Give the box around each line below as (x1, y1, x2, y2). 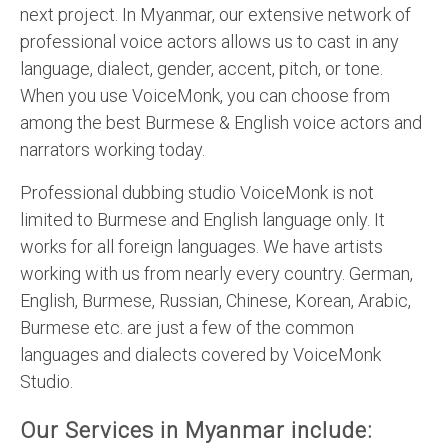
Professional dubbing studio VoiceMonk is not (20, 181, 374, 203)
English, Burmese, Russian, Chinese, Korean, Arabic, (20, 289, 411, 311)
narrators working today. (20, 138, 205, 160)
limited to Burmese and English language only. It (20, 208, 385, 230)
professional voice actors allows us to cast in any (20, 30, 399, 52)
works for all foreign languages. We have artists (20, 235, 383, 257)
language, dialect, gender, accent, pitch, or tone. (20, 57, 383, 79)
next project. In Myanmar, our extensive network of (20, 3, 411, 25)
